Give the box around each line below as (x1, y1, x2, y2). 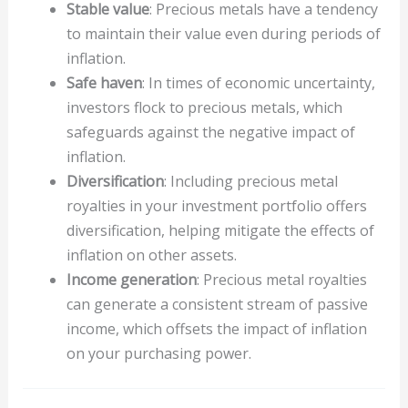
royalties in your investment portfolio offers (66, 195, 367, 216)
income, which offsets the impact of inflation (66, 318, 367, 339)
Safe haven (66, 72, 142, 93)
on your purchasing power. (66, 342, 251, 363)
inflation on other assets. (66, 244, 237, 265)
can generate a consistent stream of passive (66, 293, 368, 314)
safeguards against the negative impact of (66, 121, 355, 142)
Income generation (66, 269, 197, 290)
